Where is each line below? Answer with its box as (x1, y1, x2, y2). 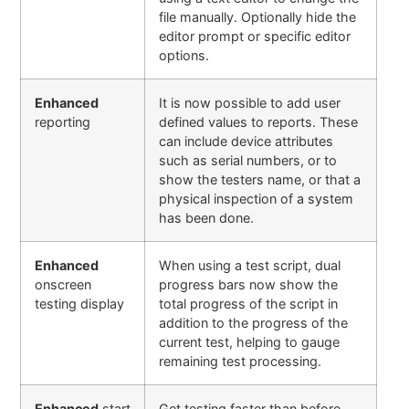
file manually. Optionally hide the (159, 9, 357, 26)
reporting (35, 114, 91, 131)
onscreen (35, 277, 92, 293)
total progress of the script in (159, 296, 339, 312)
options (159, 47, 206, 64)
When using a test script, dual (159, 257, 341, 274)
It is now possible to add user (159, 95, 341, 111)
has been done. (159, 210, 255, 226)
